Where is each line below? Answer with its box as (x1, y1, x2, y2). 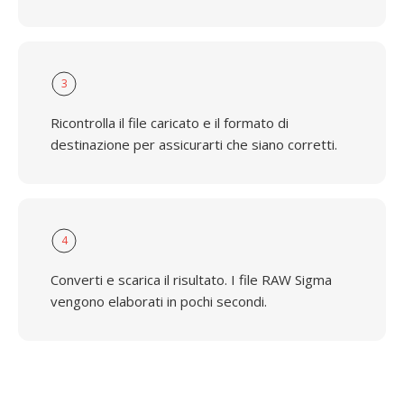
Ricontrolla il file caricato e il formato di (50, 114, 289, 132)
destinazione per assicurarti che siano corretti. (50, 135, 337, 153)
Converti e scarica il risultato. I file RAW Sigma (50, 271, 332, 289)
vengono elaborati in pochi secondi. (50, 292, 267, 310)
